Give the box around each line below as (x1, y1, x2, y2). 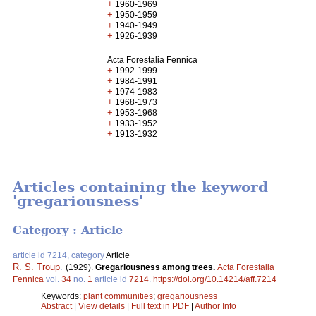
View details (78, 300, 127, 311)
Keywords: (41, 291, 83, 301)
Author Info (195, 300, 236, 311)
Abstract (41, 300, 72, 311)
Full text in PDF (131, 300, 189, 311)
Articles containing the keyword (13, 178, 268, 196)
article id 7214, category (13, 250, 106, 260)
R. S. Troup (13, 261, 60, 272)
